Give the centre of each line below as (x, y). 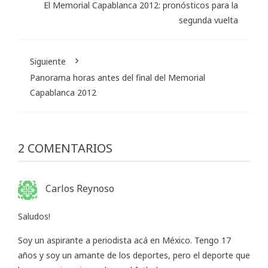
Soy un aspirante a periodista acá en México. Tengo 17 (124, 240)
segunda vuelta (208, 20)
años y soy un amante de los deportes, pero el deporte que (134, 255)
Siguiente (48, 62)
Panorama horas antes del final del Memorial (118, 78)
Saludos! (34, 216)
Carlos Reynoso (80, 189)
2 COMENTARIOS (65, 148)
